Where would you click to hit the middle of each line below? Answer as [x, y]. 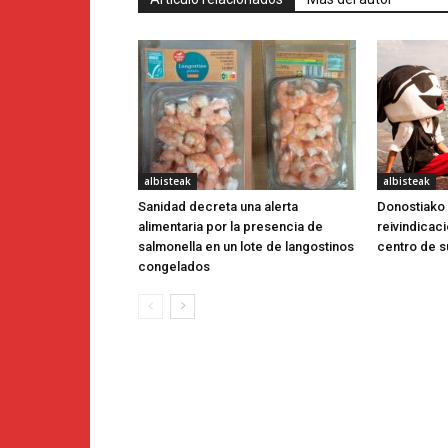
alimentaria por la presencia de [230, 227]
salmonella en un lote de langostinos [246, 247]
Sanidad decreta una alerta [218, 207]
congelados [174, 267]
